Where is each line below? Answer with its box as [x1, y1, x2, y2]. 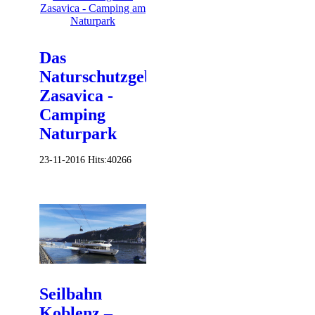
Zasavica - [39, 86, 113, 105]
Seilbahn [39, 285, 102, 304]
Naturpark [39, 124, 117, 143]
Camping [39, 105, 105, 124]
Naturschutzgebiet [39, 67, 172, 86]
